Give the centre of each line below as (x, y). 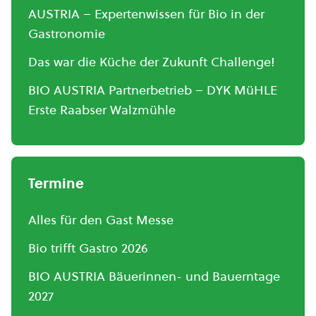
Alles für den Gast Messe (101, 220)
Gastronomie (67, 34)
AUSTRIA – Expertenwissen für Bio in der (146, 14)
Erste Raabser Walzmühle (102, 110)
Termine (56, 183)
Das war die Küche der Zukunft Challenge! (152, 62)
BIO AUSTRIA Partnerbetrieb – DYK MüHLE (153, 90)
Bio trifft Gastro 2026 (88, 248)
